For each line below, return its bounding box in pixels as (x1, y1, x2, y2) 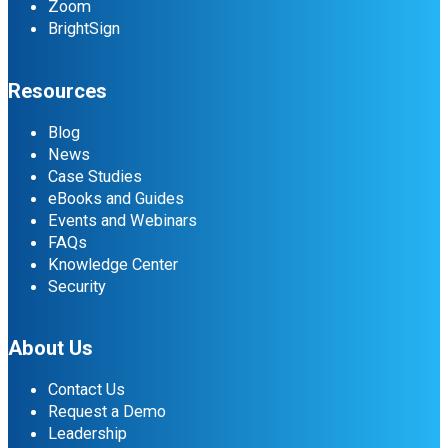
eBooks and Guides (48, 188, 184, 208)
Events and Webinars (48, 210, 197, 230)
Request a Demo (48, 402, 166, 422)
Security (48, 276, 106, 296)
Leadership (48, 424, 127, 444)
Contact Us (48, 380, 125, 400)
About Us (8, 336, 93, 361)
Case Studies (48, 166, 142, 186)
